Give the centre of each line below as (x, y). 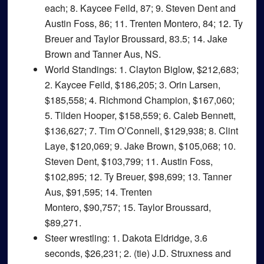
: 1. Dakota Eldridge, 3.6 (157, 238)
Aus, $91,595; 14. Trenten (98, 192)
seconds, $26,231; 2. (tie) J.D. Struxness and (138, 253)
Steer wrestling (76, 238)
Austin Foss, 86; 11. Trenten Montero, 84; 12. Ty (143, 23)
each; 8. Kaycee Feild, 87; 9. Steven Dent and (140, 8)
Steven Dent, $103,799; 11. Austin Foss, (128, 161)
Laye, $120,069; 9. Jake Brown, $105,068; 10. (140, 146)
